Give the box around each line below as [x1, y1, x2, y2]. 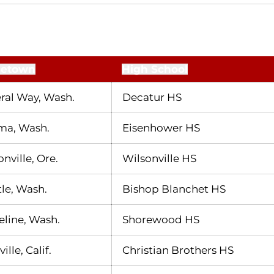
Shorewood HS [122, 213, 199, 226]
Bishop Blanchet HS [122, 182, 226, 195]
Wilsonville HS [122, 152, 196, 165]
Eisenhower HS [122, 121, 200, 134]
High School [122, 62, 188, 75]
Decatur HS [122, 91, 182, 103]
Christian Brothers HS [122, 243, 234, 256]
